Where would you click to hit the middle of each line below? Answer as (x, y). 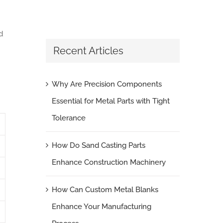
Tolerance (68, 118)
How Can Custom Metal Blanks (105, 190)
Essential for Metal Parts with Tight (111, 101)
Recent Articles (88, 51)
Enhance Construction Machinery (109, 163)
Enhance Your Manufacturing (101, 207)
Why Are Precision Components (107, 84)
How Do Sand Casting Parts (98, 146)
